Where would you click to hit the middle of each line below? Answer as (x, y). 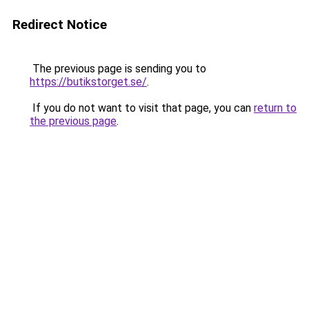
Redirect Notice (60, 24)
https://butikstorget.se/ (88, 82)
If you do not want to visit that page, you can (142, 108)
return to (275, 108)
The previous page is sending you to (118, 69)
